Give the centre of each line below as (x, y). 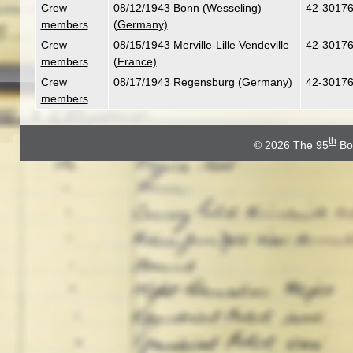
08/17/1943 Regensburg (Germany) (203, 82)
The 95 (311, 145)
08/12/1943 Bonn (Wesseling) (187, 8)
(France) (135, 61)
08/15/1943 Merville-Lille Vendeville (201, 45)
